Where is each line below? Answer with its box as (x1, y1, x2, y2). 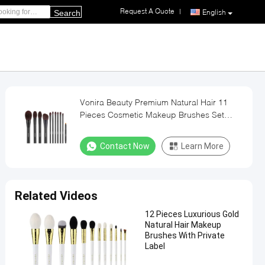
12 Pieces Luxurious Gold (145, 209, 239, 219)
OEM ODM (80, 122, 121, 132)
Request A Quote (120, 7, 174, 16)
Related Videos (15, 189, 98, 203)
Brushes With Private (145, 231, 225, 240)
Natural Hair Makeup (145, 220, 221, 230)
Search (54, 8, 80, 18)
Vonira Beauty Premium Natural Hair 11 (80, 97, 228, 107)
